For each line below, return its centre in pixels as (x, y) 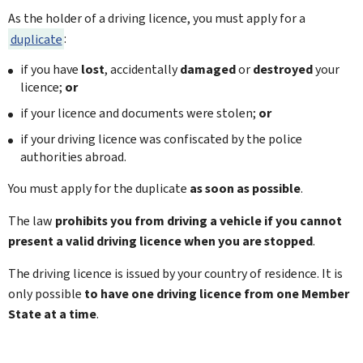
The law (32, 221)
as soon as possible (245, 188)
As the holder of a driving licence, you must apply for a (157, 18)
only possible (46, 294)
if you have (51, 69)
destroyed (283, 69)
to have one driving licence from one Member (217, 294)
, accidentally (142, 69)
